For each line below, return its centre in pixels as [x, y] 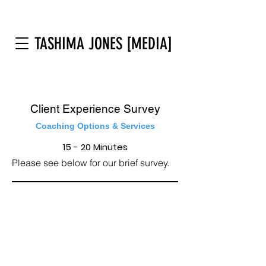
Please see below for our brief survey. [91, 163]
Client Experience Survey [95, 109]
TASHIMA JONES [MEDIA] [103, 44]
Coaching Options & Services [95, 126]
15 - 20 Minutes [95, 147]
